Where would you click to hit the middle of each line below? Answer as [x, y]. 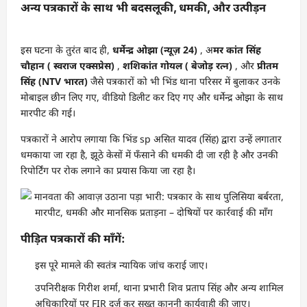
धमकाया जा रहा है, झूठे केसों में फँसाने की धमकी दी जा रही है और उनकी [149, 154]
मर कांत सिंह [237, 49]
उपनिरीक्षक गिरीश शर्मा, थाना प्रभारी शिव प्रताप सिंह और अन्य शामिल [159, 288]
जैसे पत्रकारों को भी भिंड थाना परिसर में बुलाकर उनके [185, 81]
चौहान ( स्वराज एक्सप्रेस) [67, 65]
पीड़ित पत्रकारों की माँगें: [73, 238]
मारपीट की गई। [48, 112]
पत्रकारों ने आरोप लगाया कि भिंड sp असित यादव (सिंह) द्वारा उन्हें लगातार [151, 138]
